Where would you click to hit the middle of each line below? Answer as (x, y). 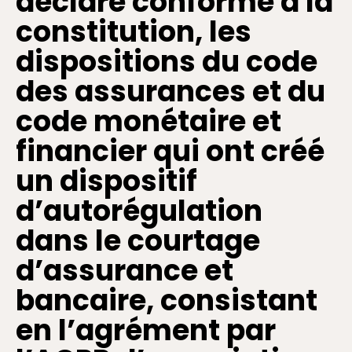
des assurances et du (170, 92)
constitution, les (134, 32)
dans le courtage (138, 241)
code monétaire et (148, 122)
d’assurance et (125, 271)
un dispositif (106, 181)
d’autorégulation (139, 211)
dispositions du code (167, 62)
